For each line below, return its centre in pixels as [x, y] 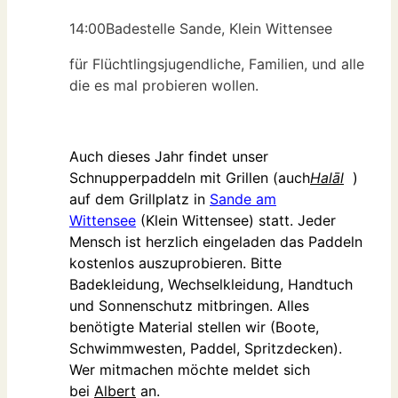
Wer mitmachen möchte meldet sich [190, 370]
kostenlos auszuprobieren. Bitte [175, 263]
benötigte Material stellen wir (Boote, [194, 327]
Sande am [243, 199]
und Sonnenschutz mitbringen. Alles [189, 306]
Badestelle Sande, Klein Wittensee [219, 29]
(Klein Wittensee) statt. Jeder [236, 221]
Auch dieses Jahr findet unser [169, 157]
